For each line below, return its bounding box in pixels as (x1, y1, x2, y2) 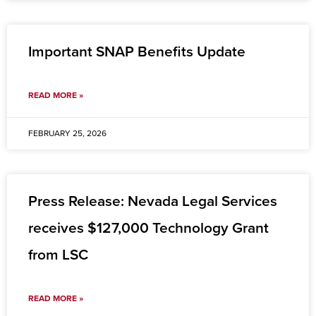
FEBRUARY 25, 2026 (28, 128, 107, 139)
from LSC (28, 246, 88, 265)
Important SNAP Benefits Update (28, 43, 245, 61)
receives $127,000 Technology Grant (28, 219, 269, 238)
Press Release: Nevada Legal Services (28, 193, 277, 211)
